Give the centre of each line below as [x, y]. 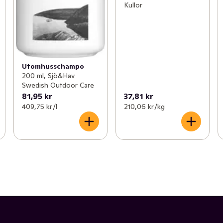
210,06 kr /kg [144, 106]
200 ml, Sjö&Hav [48, 75]
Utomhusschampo [53, 66]
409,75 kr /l [39, 106]
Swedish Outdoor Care [58, 85]
